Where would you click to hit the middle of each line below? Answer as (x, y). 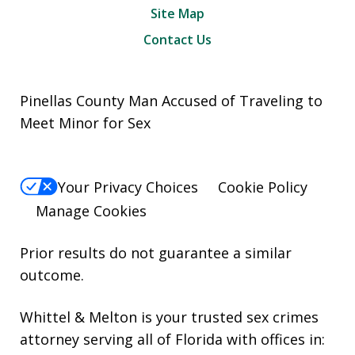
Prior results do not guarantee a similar (156, 252)
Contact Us (177, 40)
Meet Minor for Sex (85, 123)
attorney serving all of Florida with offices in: (172, 339)
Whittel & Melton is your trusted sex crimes (169, 317)
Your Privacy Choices (128, 187)
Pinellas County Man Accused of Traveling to (171, 101)
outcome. (52, 275)
